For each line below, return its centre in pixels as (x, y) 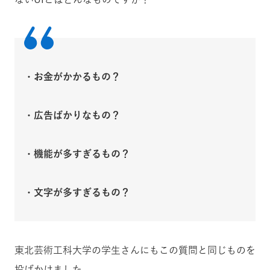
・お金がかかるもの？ (72, 77)
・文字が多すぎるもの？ (77, 192)
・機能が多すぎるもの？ (77, 154)
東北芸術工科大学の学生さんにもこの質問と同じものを (135, 250)
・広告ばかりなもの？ (72, 115)
